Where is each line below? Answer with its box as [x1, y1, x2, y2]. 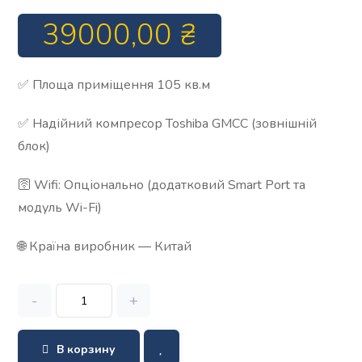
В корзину [57, 342, 116, 357]
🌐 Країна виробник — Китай [18, 238, 192, 255]
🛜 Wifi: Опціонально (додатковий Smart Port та [18, 176, 306, 194]
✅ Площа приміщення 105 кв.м [18, 76, 211, 94]
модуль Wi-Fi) [18, 199, 103, 217]
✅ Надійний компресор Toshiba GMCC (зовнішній [18, 115, 318, 133]
